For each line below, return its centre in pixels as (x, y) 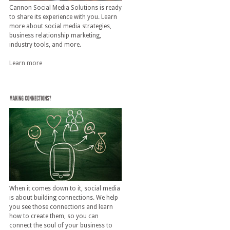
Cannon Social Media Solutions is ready (65, 8)
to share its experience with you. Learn (63, 17)
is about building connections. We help (63, 197)
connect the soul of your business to (61, 225)
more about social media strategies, (60, 26)
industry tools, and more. (45, 45)
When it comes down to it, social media (64, 188)
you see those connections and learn (61, 207)
